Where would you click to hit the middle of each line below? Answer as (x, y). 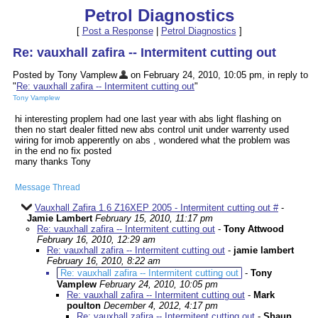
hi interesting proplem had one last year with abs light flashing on (148, 119)
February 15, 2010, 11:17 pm (154, 219)
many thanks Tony (53, 162)
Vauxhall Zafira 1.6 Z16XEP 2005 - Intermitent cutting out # (157, 208)
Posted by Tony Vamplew (65, 75)
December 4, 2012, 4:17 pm (161, 306)
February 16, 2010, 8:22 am (104, 261)
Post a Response (117, 31)
